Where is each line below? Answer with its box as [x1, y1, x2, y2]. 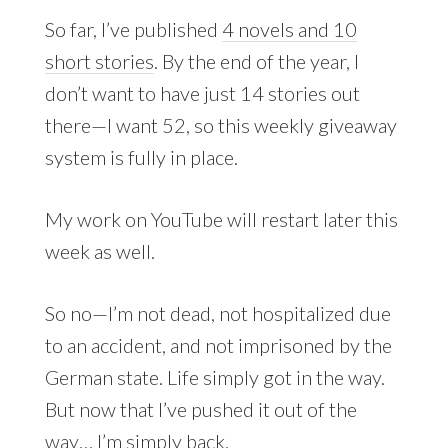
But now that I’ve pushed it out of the [44, 396, 357, 421]
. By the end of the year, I [153, 48, 359, 73]
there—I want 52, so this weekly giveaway [44, 112, 397, 137]
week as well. [44, 238, 155, 263]
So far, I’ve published [44, 16, 222, 41]
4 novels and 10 [221, 16, 357, 41]
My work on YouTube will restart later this [44, 206, 398, 231]
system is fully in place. [44, 144, 238, 169]
